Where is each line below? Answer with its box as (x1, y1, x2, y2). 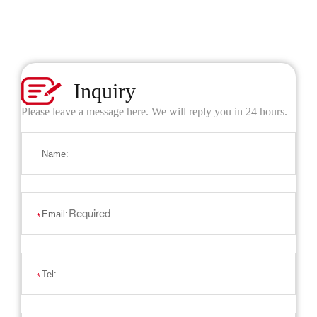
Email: (42, 208, 69, 219)
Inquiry (74, 79, 137, 103)
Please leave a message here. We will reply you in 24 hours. (21, 105, 288, 117)
